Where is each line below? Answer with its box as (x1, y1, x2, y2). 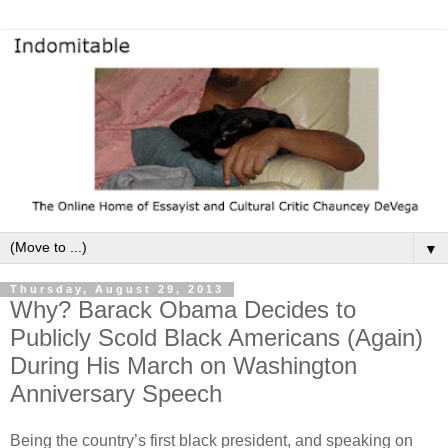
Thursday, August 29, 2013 (10, 283, 224, 296)
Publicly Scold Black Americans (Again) (10, 323, 423, 351)
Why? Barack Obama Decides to (10, 295, 356, 323)
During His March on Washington (10, 351, 357, 379)
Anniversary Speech (10, 379, 222, 407)
